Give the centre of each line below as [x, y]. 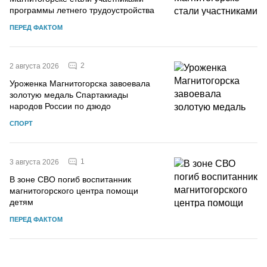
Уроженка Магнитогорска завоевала [80, 83]
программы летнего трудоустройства [82, 10]
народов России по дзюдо [60, 106]
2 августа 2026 [34, 66]
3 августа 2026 [34, 162]
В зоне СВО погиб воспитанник [70, 179]
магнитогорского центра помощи [74, 190]
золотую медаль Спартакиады [69, 94]
